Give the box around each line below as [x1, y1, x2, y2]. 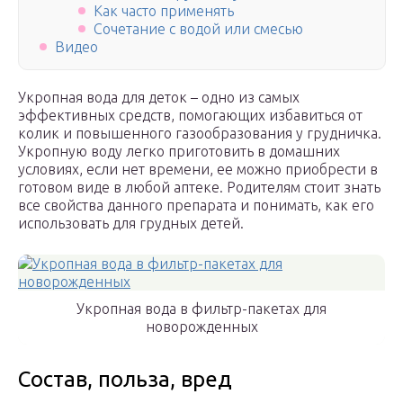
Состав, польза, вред [18, 367, 232, 392]
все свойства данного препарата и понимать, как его [18, 197, 374, 214]
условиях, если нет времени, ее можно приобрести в [18, 161, 378, 178]
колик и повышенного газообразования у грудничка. [18, 125, 381, 142]
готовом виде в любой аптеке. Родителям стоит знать [18, 179, 381, 196]
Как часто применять [93, 3, 234, 20]
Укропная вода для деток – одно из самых [18, 89, 300, 106]
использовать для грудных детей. [18, 215, 244, 232]
